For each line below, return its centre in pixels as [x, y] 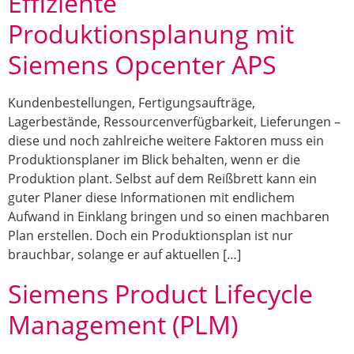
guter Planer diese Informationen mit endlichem [151, 198]
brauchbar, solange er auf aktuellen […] [124, 255]
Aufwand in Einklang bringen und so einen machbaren [169, 217]
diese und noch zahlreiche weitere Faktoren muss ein [166, 141]
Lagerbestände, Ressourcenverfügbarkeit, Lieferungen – [174, 122]
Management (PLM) [123, 325]
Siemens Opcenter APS [142, 65]
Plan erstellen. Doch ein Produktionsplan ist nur [151, 236]
